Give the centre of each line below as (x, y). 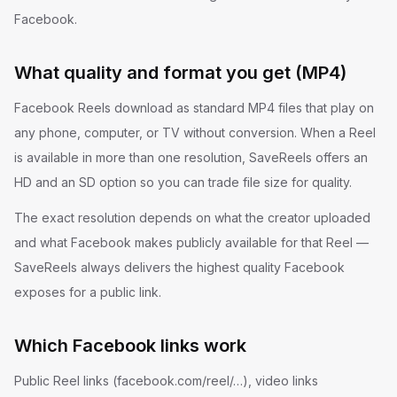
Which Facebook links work (130, 346)
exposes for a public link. (88, 292)
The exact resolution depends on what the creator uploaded (192, 218)
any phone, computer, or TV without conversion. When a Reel (195, 132)
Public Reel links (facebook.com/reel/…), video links (166, 381)
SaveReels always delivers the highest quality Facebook (179, 267)
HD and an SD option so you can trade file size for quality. (183, 182)
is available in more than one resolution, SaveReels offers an (191, 157)
